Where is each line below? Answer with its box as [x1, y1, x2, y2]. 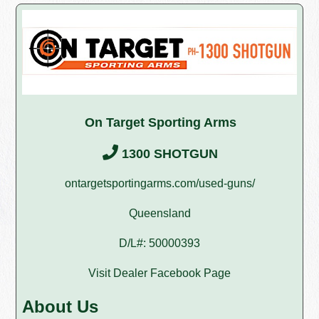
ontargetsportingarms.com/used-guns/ [64, 177, 255, 189]
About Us [22, 296, 99, 316]
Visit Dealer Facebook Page [88, 266, 231, 279]
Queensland [128, 206, 191, 219]
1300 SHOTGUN [118, 146, 218, 161]
